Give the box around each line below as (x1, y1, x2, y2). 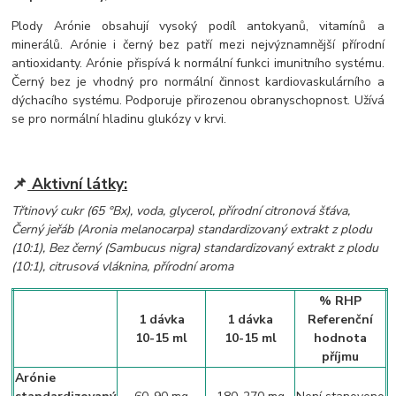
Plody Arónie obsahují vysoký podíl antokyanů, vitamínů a (11, 17, 385, 34)
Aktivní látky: (27, 173, 128, 195)
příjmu (322, 348, 360, 366)
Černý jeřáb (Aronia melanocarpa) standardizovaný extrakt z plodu (11, 221, 373, 239)
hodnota (314, 330, 368, 347)
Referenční (308, 311, 374, 329)
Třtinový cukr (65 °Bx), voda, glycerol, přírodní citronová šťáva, (11, 202, 351, 220)
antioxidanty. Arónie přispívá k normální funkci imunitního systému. (11, 54, 385, 72)
